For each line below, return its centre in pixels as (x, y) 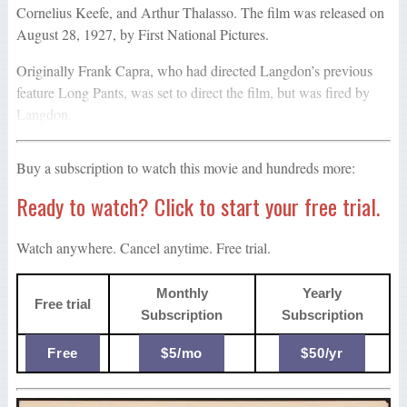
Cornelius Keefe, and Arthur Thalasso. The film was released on (200, 13)
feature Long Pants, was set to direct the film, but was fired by (193, 93)
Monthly (182, 293)
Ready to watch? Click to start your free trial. (198, 207)
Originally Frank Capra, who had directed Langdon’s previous (194, 71)
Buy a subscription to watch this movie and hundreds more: (185, 168)
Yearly (323, 293)
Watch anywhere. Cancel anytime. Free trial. (143, 248)
